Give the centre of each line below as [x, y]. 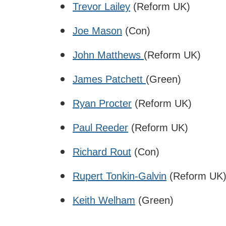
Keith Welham [104, 200]
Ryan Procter [102, 103]
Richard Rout [102, 152]
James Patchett [109, 79]
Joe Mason [97, 31]
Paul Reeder [100, 127]
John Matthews [108, 55]
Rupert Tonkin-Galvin [120, 176]
